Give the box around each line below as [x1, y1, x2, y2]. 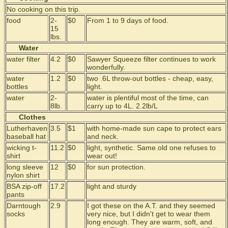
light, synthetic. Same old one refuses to [87, 144, 216, 152]
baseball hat [7, 132, 46, 140]
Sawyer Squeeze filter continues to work [87, 55, 216, 63]
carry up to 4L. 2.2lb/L [87, 102, 158, 110]
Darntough [7, 202, 41, 210]
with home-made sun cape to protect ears [87, 124, 221, 132]
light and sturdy [87, 182, 136, 190]
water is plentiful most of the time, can [87, 94, 209, 102]
